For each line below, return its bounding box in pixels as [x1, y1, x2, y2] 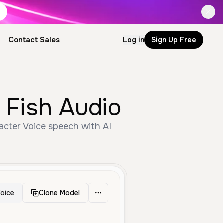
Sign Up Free [151, 35, 196, 44]
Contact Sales [8, 35, 60, 45]
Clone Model [39, 188, 80, 197]
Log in [123, 35, 144, 44]
